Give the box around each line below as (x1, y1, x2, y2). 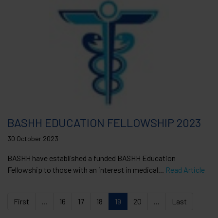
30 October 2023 (7, 134, 58, 143)
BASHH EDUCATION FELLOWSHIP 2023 (7, 115, 201, 129)
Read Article (165, 164, 205, 174)
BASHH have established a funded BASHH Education (7, 153, 176, 163)
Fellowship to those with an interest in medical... (7, 164, 165, 174)
